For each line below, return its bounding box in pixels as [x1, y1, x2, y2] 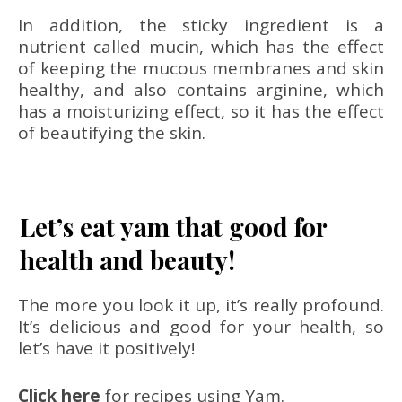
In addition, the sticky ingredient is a [18, 13, 384, 37]
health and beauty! [20, 243, 235, 276]
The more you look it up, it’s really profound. [18, 293, 384, 317]
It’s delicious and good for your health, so [18, 315, 384, 338]
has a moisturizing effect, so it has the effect [18, 100, 384, 123]
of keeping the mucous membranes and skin [18, 57, 384, 80]
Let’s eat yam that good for [20, 210, 327, 243]
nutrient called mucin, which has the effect [18, 35, 384, 58]
